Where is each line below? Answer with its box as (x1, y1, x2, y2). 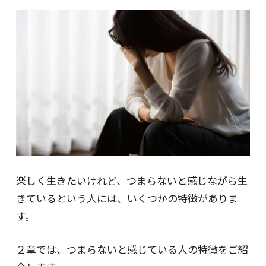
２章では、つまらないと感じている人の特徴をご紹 (15, 242, 248, 256)
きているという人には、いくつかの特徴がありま (15, 191, 238, 205)
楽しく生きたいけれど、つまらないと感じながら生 (15, 173, 248, 188)
